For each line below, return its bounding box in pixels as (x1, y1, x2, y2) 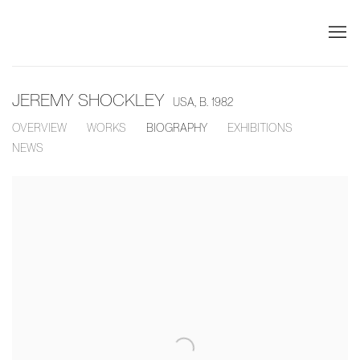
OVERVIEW (12, 121, 67, 134)
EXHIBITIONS (227, 121, 292, 134)
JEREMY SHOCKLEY (12, 89, 169, 110)
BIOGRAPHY (146, 121, 207, 134)
